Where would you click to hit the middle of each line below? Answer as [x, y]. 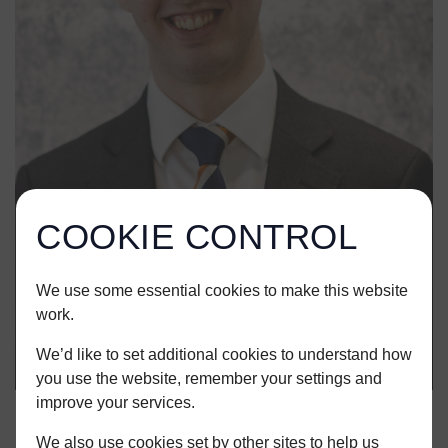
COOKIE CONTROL [196, 236]
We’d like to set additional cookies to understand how [224, 354]
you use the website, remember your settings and [209, 378]
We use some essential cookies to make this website [222, 290]
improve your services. [115, 402]
